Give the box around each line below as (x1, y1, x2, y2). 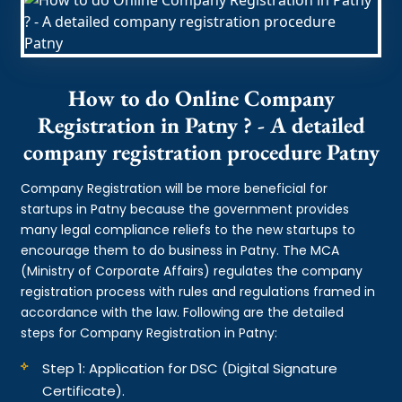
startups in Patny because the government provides (21, 199, 350, 218)
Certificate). (42, 380, 126, 400)
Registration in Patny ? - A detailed (37, 109, 365, 139)
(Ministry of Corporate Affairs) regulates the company (21, 261, 363, 280)
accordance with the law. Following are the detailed (21, 302, 345, 321)
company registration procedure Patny (22, 136, 380, 166)
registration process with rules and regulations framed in (21, 282, 376, 301)
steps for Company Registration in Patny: (21, 323, 278, 342)
